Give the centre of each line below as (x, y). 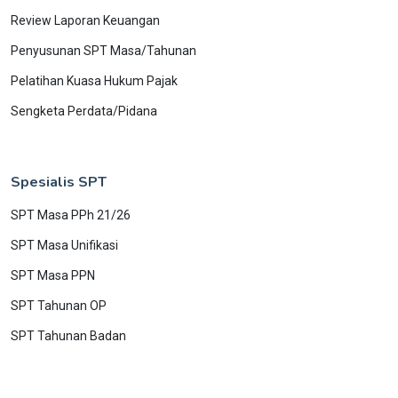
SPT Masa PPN (53, 275)
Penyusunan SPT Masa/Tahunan (103, 50)
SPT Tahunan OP (59, 305)
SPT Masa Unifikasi (64, 245)
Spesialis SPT (59, 182)
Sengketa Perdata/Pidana (84, 111)
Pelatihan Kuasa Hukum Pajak (94, 80)
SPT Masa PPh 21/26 (71, 215)
